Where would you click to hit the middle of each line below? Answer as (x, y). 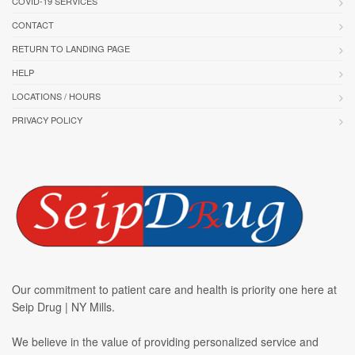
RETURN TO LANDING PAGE (71, 49)
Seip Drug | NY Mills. (63, 307)
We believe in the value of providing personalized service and (165, 342)
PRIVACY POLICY (47, 120)
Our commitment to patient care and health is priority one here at (174, 290)
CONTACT (33, 25)
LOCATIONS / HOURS (56, 96)
